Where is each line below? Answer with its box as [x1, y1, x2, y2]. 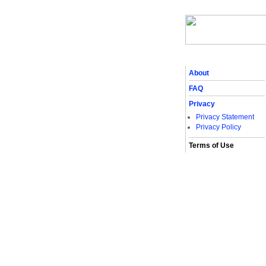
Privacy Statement [196, 113, 254, 121]
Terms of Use [189, 141, 234, 150]
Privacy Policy [196, 123, 241, 131]
